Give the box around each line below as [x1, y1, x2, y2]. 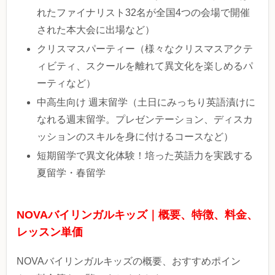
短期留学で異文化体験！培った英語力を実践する [37, 150, 254, 161]
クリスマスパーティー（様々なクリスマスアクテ [37, 43, 254, 54]
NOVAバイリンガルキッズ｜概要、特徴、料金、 [17, 209, 258, 222]
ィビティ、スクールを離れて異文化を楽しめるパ [37, 60, 254, 71]
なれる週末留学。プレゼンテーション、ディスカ [37, 114, 254, 125]
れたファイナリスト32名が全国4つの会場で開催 [37, 7, 250, 18]
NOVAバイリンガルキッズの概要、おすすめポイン [17, 256, 241, 267]
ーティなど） [37, 77, 96, 88]
